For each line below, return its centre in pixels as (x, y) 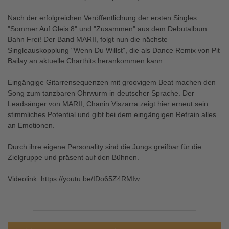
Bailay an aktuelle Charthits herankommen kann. (86, 61)
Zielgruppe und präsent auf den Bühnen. (73, 157)
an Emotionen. (31, 125)
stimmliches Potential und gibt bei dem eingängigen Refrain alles (112, 114)
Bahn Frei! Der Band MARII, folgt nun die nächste (88, 39)
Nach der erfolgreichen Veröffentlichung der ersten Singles (102, 18)
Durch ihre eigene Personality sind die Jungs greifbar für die (105, 147)
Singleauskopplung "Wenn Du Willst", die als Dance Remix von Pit (114, 50)
